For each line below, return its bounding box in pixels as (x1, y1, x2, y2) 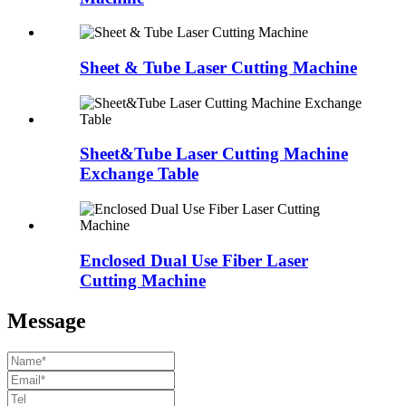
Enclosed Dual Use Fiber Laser (80, 250, 308, 270)
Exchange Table (80, 164, 198, 184)
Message (7, 308, 86, 333)
